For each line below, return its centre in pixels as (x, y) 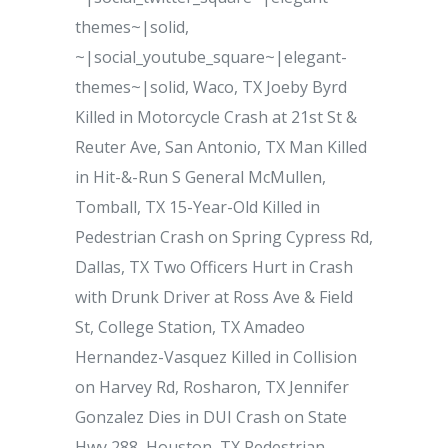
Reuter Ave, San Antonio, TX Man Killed (221, 147)
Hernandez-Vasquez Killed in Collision (216, 357)
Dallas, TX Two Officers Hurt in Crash (214, 267)
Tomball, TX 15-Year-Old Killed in (197, 207)
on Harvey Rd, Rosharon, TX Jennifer (212, 387)
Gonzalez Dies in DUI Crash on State (211, 417)
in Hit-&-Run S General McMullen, (200, 177)
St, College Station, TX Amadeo (190, 327)
